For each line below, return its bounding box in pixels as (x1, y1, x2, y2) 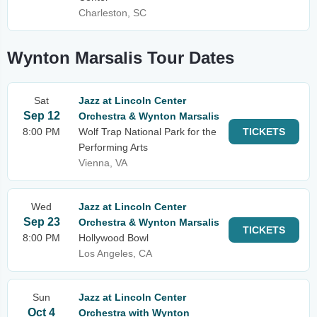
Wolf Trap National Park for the (79, 126, 217, 137)
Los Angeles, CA (79, 248, 152, 259)
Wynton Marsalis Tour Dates (7, 48, 234, 67)
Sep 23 (23, 216, 60, 228)
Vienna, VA (79, 157, 127, 168)
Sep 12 (23, 110, 60, 122)
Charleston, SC (79, 7, 146, 18)
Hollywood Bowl (79, 232, 149, 243)
